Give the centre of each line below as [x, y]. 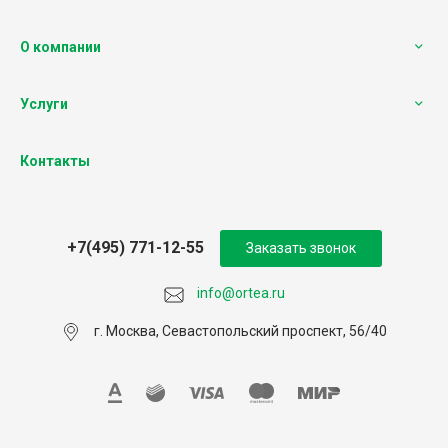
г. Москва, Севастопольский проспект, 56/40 [240, 331]
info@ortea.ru [239, 293]
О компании [60, 46]
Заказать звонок [300, 247]
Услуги [44, 103]
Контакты [55, 160]
